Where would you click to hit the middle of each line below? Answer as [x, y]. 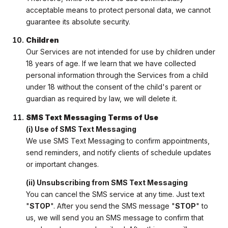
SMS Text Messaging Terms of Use [92, 117]
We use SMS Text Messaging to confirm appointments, [118, 140]
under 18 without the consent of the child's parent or [113, 87]
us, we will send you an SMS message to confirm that [115, 218]
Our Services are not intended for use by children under [120, 52]
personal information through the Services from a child [117, 75]
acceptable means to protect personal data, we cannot [118, 10]
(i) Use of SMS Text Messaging [81, 129]
